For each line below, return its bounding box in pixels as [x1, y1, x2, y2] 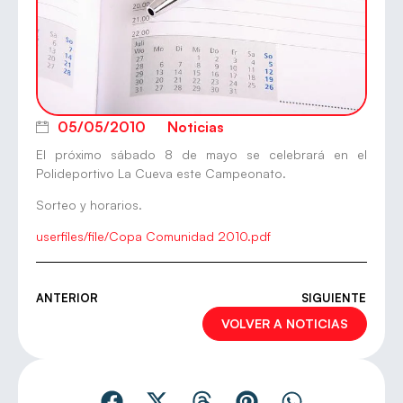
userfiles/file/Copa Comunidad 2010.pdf [36, 228, 271, 245]
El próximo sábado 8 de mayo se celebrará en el [36, 146, 367, 162]
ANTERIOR [36, 291, 98, 306]
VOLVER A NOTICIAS [221, 316, 348, 332]
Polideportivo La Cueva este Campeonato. [36, 165, 286, 181]
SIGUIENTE [301, 291, 366, 306]
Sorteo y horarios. [36, 197, 142, 213]
